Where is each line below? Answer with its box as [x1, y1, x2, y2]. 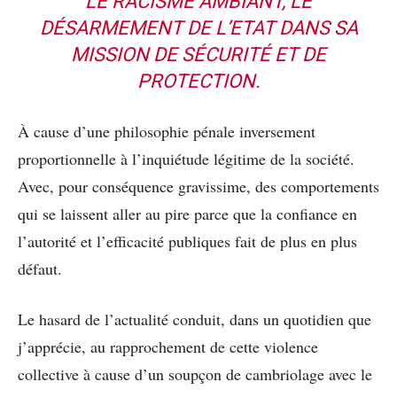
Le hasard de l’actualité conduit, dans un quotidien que [18, 307, 371, 330]
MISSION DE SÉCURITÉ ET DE [71, 43, 326, 66]
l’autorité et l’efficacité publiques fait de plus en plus [18, 230, 357, 252]
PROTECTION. [136, 69, 261, 92]
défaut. [18, 257, 62, 279]
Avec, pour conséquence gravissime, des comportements [18, 175, 379, 197]
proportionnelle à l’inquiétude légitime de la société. [18, 147, 354, 169]
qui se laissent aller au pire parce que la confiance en [18, 202, 357, 224]
